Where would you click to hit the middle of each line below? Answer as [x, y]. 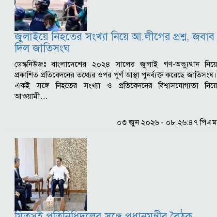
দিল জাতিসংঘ [42, 48]
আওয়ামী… [31, 96]
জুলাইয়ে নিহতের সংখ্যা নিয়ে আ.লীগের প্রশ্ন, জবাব [115, 36]
